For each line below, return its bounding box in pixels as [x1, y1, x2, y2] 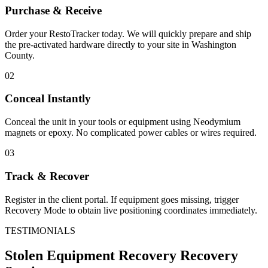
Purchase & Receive [5, 4, 102, 17]
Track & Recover [5, 169, 89, 182]
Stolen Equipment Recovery [5, 248, 176, 264]
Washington [191, 39, 236, 50]
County [5, 50, 32, 60]
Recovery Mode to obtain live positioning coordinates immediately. [5, 205, 257, 215]
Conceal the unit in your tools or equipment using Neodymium [5, 117, 240, 127]
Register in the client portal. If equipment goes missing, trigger [5, 194, 239, 205]
